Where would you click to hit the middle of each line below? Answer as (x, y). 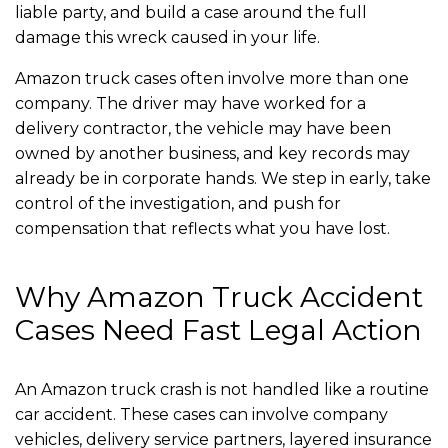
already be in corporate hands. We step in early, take (223, 179)
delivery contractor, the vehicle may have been (203, 129)
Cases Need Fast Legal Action (218, 330)
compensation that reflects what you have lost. (202, 229)
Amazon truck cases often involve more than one (212, 79)
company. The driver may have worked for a (190, 104)
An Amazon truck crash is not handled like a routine (222, 390)
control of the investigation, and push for (178, 204)
